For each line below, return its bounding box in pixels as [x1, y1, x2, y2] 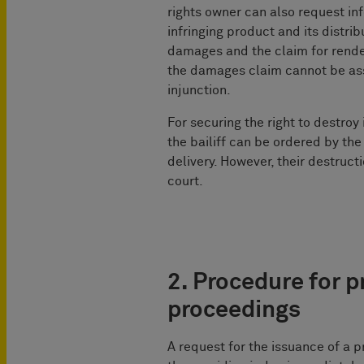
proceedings [167, 298, 301, 323]
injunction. [167, 84, 231, 97]
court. [167, 175, 203, 188]
